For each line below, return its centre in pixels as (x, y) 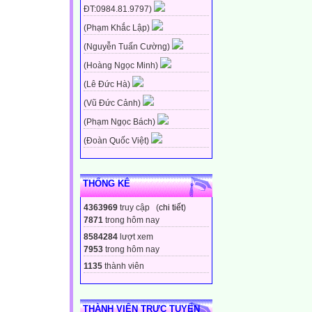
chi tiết (171, 208)
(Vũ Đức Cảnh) (113, 103)
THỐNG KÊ (107, 184)
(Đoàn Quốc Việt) (117, 141)
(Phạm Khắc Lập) (118, 28)
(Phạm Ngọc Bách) (120, 122)
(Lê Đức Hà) (108, 85)
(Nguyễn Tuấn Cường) (128, 47)
